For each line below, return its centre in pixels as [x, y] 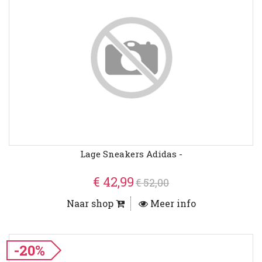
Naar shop [91, 204]
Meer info [172, 204]
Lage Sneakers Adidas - [131, 154]
